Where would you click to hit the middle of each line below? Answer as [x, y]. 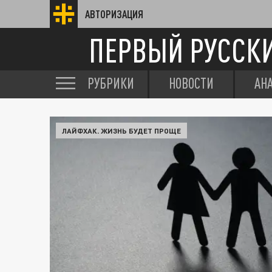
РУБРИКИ [111, 83]
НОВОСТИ [191, 83]
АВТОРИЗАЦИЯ [114, 14]
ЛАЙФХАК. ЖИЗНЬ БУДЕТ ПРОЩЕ [121, 131]
